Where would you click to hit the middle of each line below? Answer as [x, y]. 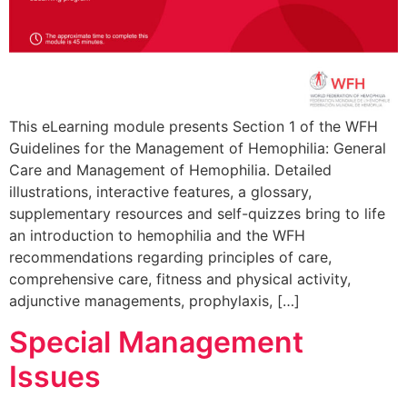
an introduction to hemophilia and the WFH [157, 236]
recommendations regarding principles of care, [170, 258]
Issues [55, 376]
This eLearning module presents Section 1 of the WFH [194, 127]
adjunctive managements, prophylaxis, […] [154, 301]
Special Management [156, 342]
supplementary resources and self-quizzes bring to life [197, 214]
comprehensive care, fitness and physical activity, [180, 279]
